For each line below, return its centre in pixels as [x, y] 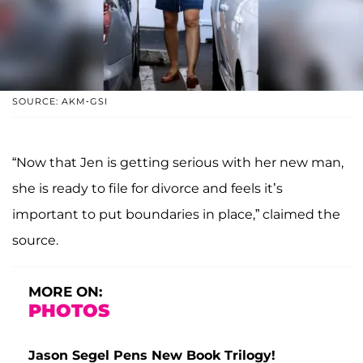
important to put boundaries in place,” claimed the [176, 215]
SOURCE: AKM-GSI [60, 102]
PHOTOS [69, 311]
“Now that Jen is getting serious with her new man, [178, 163]
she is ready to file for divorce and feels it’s [147, 189]
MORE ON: [65, 292]
